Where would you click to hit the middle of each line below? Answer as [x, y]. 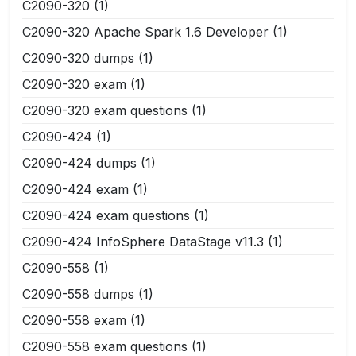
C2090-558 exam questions [105, 346]
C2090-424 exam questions [106, 215]
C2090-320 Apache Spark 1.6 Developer [145, 31]
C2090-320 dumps [78, 58]
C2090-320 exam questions [105, 110]
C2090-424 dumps [79, 163]
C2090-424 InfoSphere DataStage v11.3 [143, 241]
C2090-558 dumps [78, 294]
